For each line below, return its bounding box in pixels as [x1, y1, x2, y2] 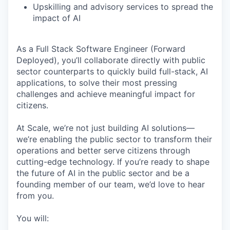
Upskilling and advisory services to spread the [33, 2, 213, 12]
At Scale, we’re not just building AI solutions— [16, 123, 195, 133]
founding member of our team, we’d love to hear [16, 179, 205, 189]
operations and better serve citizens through [16, 145, 190, 156]
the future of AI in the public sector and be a [16, 168, 189, 178]
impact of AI [33, 13, 81, 23]
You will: [16, 213, 49, 223]
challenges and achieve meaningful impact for [16, 89, 195, 99]
